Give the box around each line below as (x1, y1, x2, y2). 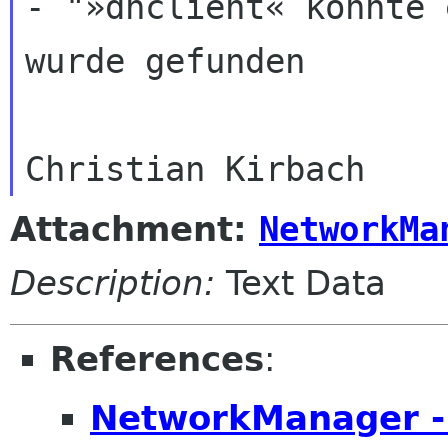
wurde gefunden (24, 41, 305, 81)
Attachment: (10, 208, 259, 249)
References (50, 338, 264, 379)
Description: (10, 262, 215, 303)
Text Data (215, 262, 386, 303)
